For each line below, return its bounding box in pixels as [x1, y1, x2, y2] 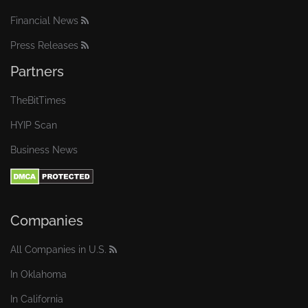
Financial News [10, 15, 78, 26]
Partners [10, 63, 64, 80]
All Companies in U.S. [10, 243, 107, 255]
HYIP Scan [10, 120, 57, 131]
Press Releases [10, 40, 78, 51]
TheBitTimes [10, 95, 66, 106]
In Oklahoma [10, 268, 67, 280]
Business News [10, 144, 78, 155]
